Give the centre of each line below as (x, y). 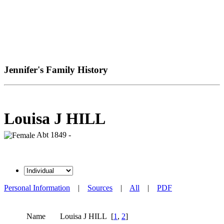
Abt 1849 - (53, 134)
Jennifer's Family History (56, 69)
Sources (100, 187)
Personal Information (37, 187)
